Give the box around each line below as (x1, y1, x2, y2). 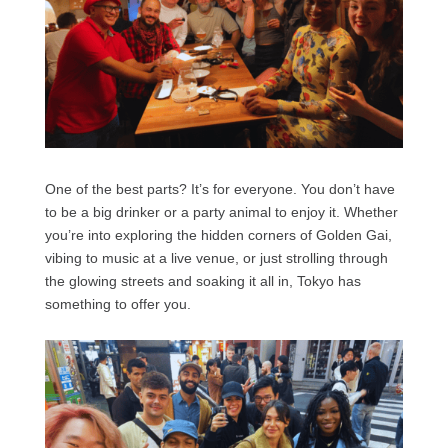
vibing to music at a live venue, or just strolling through (44, 250, 388, 267)
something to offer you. (44, 296, 191, 313)
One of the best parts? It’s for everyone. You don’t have (44, 181, 395, 198)
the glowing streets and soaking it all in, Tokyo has (44, 273, 361, 290)
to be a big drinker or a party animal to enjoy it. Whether (44, 204, 398, 221)
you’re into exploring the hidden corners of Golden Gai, (44, 227, 392, 244)
